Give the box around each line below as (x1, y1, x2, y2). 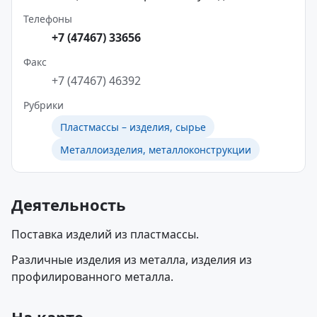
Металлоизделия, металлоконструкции (60, 142, 251, 156)
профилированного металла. (11, 269, 173, 284)
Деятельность (11, 194, 126, 215)
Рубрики (23, 98, 64, 112)
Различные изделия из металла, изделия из (11, 252, 252, 267)
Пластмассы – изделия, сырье (60, 120, 206, 134)
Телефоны (23, 12, 72, 25)
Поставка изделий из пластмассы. (11, 226, 199, 242)
